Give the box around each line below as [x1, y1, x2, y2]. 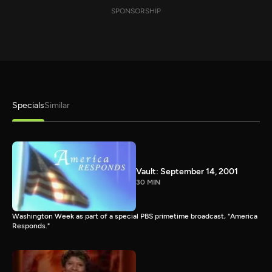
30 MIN [136, 177, 160, 186]
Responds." [12, 221, 50, 230]
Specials [12, 100, 44, 110]
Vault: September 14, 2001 [136, 166, 238, 177]
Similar [44, 100, 70, 110]
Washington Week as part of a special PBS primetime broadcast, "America [12, 211, 257, 220]
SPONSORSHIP [111, 7, 161, 15]
